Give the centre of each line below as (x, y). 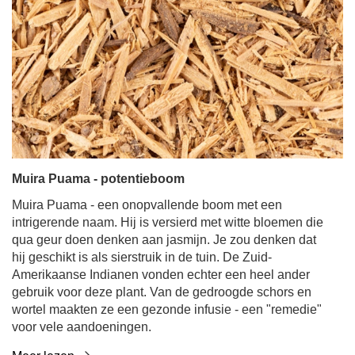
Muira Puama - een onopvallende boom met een (147, 205)
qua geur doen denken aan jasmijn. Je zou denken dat (164, 240)
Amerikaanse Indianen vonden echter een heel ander (161, 275)
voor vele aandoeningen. (82, 327)
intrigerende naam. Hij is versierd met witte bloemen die (168, 222)
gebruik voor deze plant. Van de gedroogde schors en (162, 292)
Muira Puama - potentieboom (98, 179)
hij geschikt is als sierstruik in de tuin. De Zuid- (142, 257)
